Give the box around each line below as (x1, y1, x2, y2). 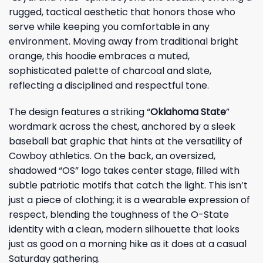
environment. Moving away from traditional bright (9, 34, 238, 48)
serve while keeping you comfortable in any (9, 19, 210, 33)
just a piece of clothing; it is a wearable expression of (9, 193, 250, 207)
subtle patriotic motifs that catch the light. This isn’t (9, 178, 248, 193)
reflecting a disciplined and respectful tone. (9, 78, 209, 92)
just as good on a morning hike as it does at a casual (9, 237, 247, 251)
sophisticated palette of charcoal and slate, (9, 63, 211, 77)
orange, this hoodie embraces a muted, (9, 49, 190, 63)
